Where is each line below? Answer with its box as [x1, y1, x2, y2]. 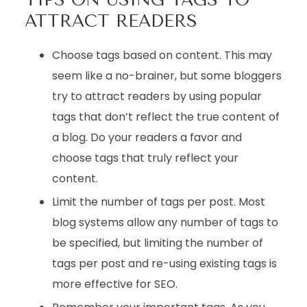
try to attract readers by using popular [51, 88, 262, 104]
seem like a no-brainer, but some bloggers [51, 68, 282, 84]
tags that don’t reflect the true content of [51, 109, 280, 125]
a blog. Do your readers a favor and [51, 130, 242, 145]
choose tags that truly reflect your [51, 150, 238, 166]
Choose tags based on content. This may [51, 47, 272, 63]
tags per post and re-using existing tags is [51, 256, 277, 271]
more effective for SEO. [51, 276, 177, 292]
